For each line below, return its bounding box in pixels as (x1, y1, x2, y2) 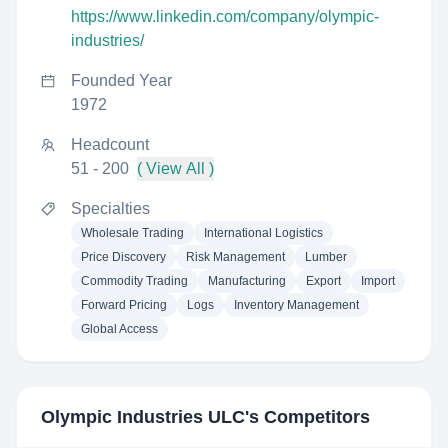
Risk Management (186, 250, 285, 264)
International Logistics (204, 226, 323, 240)
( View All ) (137, 160, 214, 177)
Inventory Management (234, 298, 359, 312)
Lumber (305, 250, 347, 264)
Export (306, 274, 341, 288)
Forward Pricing (81, 298, 167, 312)
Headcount (71, 136, 149, 153)
